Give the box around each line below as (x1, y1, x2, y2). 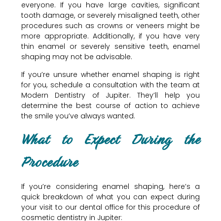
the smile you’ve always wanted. (21, 110, 135, 121)
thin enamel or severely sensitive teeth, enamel (21, 41, 200, 52)
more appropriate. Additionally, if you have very (21, 31, 200, 41)
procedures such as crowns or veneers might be (21, 21, 200, 31)
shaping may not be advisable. (21, 52, 132, 62)
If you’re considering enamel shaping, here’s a (21, 182, 200, 192)
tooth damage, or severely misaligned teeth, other (21, 10, 200, 21)
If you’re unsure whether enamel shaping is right (21, 69, 200, 79)
